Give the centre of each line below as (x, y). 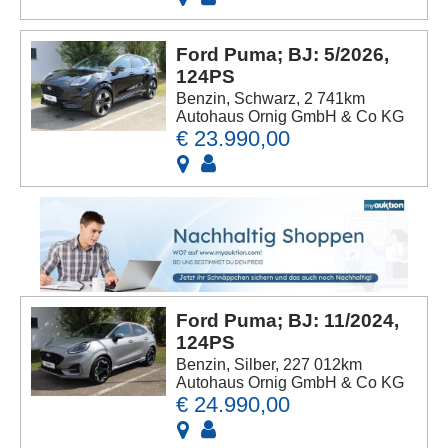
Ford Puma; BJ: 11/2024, (288, 320)
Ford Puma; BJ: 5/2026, (283, 54)
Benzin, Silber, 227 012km (269, 364)
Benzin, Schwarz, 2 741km (271, 98)
